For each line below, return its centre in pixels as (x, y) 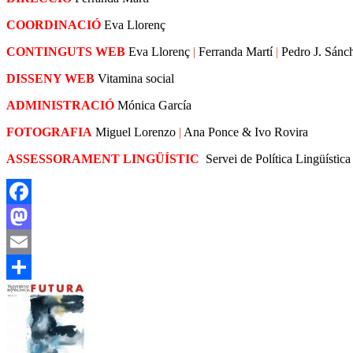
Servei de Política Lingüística (277, 159)
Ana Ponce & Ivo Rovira (246, 132)
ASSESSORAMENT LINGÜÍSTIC (103, 159)
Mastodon (31, 242)
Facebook (31, 217)
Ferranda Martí (237, 52)
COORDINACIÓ (54, 25)
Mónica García (154, 106)
